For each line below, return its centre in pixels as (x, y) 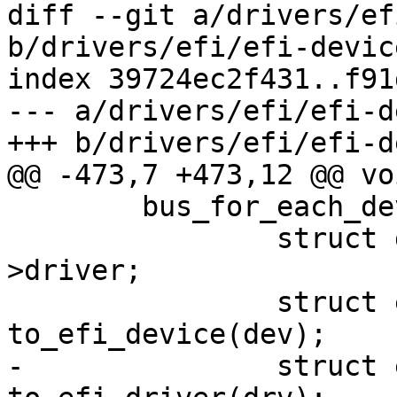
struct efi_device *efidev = (16, 303)
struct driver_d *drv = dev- (16, 239)
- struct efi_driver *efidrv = (16, 366)
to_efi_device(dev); (167, 335)
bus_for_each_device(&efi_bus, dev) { (16, 207)
